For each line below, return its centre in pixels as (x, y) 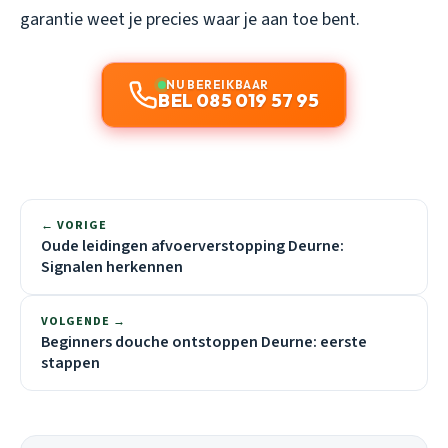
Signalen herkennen (112, 266)
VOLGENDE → (83, 321)
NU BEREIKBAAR (217, 84)
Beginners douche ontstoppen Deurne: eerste (204, 341)
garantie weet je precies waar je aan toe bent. (190, 19)
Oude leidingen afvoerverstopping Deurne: (192, 245)
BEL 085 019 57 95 (239, 100)
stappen (70, 362)
